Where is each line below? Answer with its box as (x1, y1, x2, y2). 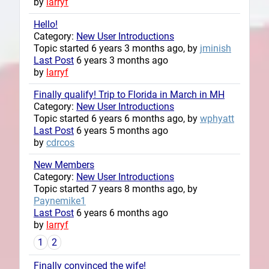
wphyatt (200, 112, 234, 124)
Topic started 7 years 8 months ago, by (34, 183, 198, 195)
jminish (200, 42, 231, 54)
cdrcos (46, 136, 74, 148)
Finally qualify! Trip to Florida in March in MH (34, 88, 225, 100)
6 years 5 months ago (74, 124, 168, 136)
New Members (34, 159, 94, 171)
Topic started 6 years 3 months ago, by (34, 42, 200, 54)
